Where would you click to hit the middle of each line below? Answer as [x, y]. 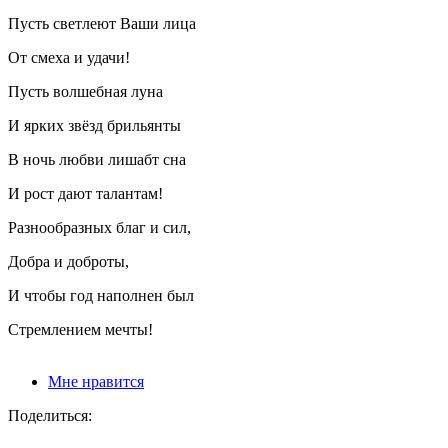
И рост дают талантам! [85, 193]
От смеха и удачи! [69, 57]
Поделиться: [50, 415]
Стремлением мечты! [80, 329]
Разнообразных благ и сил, [99, 227]
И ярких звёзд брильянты [94, 125]
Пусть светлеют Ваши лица [102, 23]
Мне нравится [96, 381]
